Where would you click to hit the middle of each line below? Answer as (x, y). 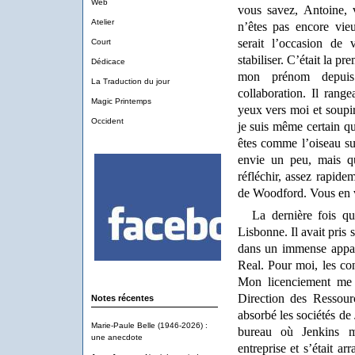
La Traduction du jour (130, 81)
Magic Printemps (121, 101)
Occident (107, 121)
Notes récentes (122, 298)
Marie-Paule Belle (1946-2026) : (149, 325)
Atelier (102, 22)
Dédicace (108, 61)
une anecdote (116, 337)
